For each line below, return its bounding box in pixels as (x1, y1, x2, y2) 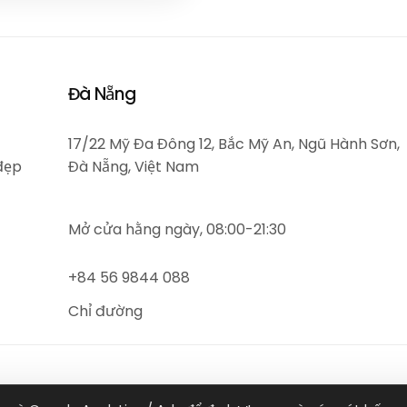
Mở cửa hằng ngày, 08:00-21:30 (68, 218, 286, 240)
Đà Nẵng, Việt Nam (68, 155, 199, 177)
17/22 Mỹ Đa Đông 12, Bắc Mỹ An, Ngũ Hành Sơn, (68, 133, 400, 154)
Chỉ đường (68, 300, 143, 322)
